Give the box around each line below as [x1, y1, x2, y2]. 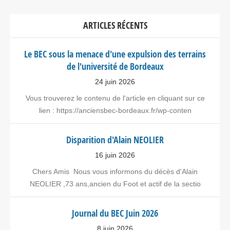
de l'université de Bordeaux [66, 60, 164, 73]
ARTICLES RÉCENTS [83, 18, 147, 32]
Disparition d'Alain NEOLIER [66, 133, 164, 146]
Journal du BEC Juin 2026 [72, 206, 158, 220]
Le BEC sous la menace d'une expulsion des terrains [24, 47, 206, 61]
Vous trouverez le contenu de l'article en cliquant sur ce [25, 93, 205, 102]
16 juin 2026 [95, 150, 135, 159]
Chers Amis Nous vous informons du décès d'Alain [32, 167, 198, 176]
